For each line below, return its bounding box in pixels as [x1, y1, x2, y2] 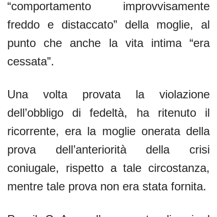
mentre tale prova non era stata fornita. [7, 179, 206, 193]
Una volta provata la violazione [7, 87, 210, 101]
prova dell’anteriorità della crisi [7, 142, 210, 156]
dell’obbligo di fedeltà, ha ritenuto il [7, 106, 210, 119]
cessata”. [7, 54, 54, 68]
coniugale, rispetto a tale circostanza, [7, 161, 210, 174]
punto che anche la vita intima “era [7, 36, 210, 49]
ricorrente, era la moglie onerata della [7, 124, 210, 138]
